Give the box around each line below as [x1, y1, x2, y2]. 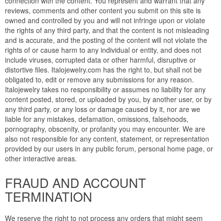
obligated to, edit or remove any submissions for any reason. [5, 74, 194, 85]
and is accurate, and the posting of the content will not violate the [5, 35, 207, 45]
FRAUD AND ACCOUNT [5, 173, 146, 192]
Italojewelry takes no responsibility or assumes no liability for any [5, 84, 206, 95]
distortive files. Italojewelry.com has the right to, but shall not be [5, 65, 202, 75]
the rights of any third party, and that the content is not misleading [5, 25, 209, 36]
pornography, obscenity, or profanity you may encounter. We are [5, 124, 205, 134]
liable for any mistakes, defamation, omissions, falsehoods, [5, 114, 188, 124]
